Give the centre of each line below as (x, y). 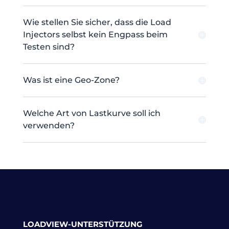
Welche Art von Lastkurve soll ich (91, 113)
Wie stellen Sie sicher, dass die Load (97, 22)
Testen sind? (49, 47)
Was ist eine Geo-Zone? (71, 80)
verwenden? (49, 126)
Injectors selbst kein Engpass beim (95, 35)
